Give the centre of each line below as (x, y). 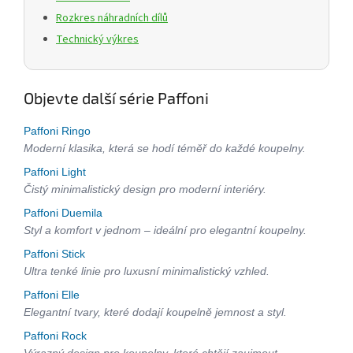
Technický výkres (97, 39)
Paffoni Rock (57, 335)
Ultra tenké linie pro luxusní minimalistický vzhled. (147, 271)
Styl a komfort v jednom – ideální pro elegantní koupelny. (165, 230)
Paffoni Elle (53, 294)
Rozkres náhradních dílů (112, 18)
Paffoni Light (56, 171)
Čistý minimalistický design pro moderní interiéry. (145, 189)
